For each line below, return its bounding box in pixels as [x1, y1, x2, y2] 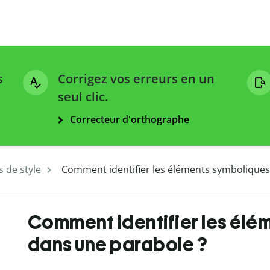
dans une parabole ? [27, 233, 207, 257]
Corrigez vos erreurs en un [58, 71, 215, 87]
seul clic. [58, 89, 108, 105]
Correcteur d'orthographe [70, 113, 189, 127]
